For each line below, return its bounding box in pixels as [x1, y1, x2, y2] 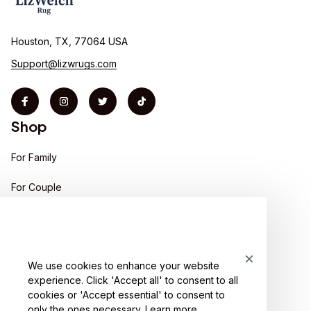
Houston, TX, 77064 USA [11, 35, 128, 47]
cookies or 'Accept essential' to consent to [28, 289, 225, 301]
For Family [11, 151, 57, 163]
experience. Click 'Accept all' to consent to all [28, 274, 238, 286]
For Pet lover [11, 208, 70, 221]
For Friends [11, 236, 62, 249]
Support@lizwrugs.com [11, 58, 117, 70]
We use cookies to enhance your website [28, 260, 219, 271]
